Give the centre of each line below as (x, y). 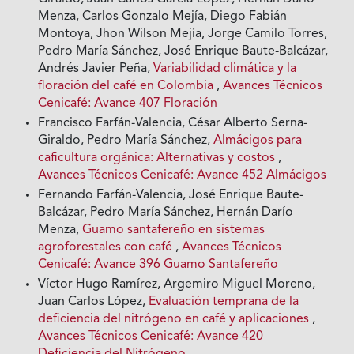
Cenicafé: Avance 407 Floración (128, 104)
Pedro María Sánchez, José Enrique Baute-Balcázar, (183, 52)
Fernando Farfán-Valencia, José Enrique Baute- (171, 196)
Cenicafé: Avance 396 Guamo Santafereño (158, 265)
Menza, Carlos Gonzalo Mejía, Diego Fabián (163, 17)
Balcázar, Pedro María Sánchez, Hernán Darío (166, 213)
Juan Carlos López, (94, 302)
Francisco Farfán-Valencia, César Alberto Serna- (173, 124)
